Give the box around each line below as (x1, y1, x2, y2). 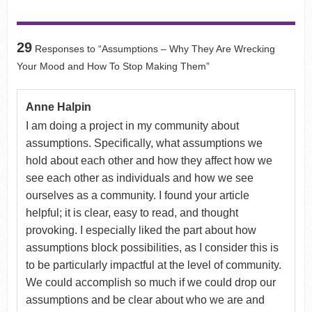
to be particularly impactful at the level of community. (25, 258, 281, 271)
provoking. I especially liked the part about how (25, 224, 256, 236)
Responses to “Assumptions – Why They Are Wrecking (31, 42, 275, 54)
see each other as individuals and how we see (25, 171, 253, 184)
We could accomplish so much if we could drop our (25, 276, 276, 288)
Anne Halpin (25, 100, 91, 113)
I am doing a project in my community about (25, 119, 239, 132)
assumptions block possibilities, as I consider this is (25, 241, 279, 253)
